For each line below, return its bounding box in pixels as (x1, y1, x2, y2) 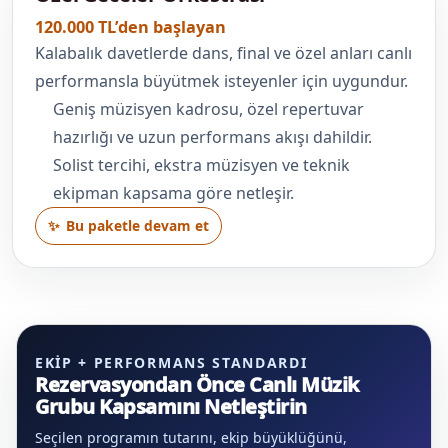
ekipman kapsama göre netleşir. (52, 181, 294, 204)
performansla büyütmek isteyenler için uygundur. (35, 69, 408, 92)
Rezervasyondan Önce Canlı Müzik (35, 371, 359, 399)
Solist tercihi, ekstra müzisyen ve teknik (52, 153, 350, 176)
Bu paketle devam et (65, 216, 209, 236)
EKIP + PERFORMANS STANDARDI (35, 353, 308, 373)
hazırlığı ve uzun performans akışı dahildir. (52, 125, 372, 148)
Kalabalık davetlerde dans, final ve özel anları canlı (35, 41, 412, 64)
